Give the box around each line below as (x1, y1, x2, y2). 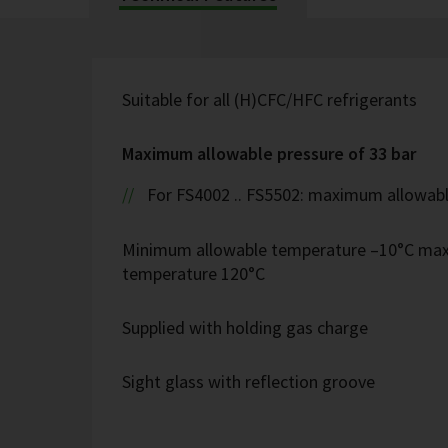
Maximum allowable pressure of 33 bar (122, 142, 416, 165)
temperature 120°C (122, 262, 265, 285)
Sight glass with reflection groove (122, 370, 375, 393)
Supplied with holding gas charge (122, 316, 368, 339)
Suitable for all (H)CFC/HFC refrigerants (122, 88, 417, 111)
